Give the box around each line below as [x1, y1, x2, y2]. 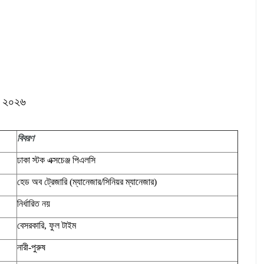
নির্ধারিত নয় [17, 199, 50, 209]
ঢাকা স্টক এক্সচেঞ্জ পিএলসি [17, 155, 95, 166]
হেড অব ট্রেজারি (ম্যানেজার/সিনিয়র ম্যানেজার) [17, 177, 157, 187]
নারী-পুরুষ [17, 242, 45, 253]
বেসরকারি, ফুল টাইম [17, 220, 76, 231]
